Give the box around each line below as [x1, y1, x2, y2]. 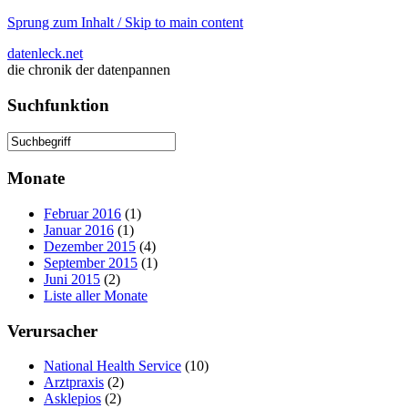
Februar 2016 [44, 205, 121, 221]
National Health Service [44, 358, 181, 374]
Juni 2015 [44, 270, 100, 287]
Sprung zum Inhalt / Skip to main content [7, 15, 243, 30]
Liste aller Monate [44, 287, 148, 303]
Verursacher [7, 321, 97, 341]
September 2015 [44, 254, 138, 270]
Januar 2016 [44, 221, 114, 238]
